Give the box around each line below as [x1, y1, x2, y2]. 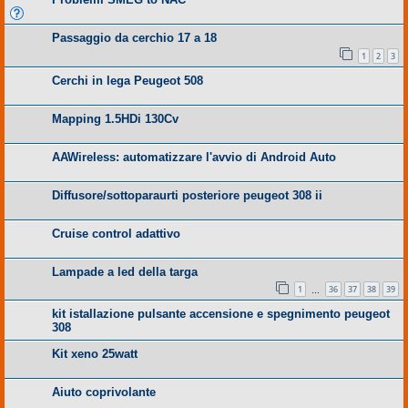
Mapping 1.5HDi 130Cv [52, 111, 178, 126]
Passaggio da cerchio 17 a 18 [52, 31, 217, 46]
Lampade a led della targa [52, 264, 198, 279]
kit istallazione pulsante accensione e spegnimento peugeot [52, 307, 390, 321]
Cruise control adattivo [52, 226, 180, 240]
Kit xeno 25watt [52, 347, 138, 362]
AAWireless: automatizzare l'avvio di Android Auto [52, 149, 336, 164]
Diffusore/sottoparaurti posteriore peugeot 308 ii [52, 188, 322, 202]
